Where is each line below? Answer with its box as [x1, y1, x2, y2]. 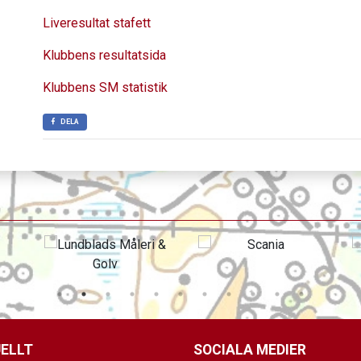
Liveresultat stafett [43, 15, 151, 31]
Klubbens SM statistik [43, 80, 168, 95]
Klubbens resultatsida [43, 48, 166, 63]
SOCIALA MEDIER [193, 342, 306, 358]
